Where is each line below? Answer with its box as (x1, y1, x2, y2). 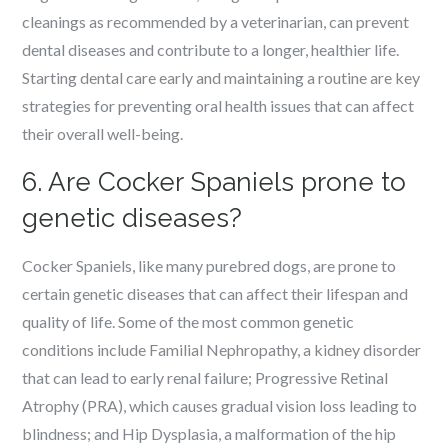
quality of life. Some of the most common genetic (22, 312, 355, 331)
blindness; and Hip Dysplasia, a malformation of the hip (22, 424, 397, 443)
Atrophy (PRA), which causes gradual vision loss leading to (22, 396, 418, 415)
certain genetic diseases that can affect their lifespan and (22, 284, 409, 303)
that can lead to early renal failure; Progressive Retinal (22, 368, 389, 387)
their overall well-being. (22, 124, 184, 143)
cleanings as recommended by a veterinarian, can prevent (22, 12, 410, 31)
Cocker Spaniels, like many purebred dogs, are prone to (22, 256, 397, 275)
